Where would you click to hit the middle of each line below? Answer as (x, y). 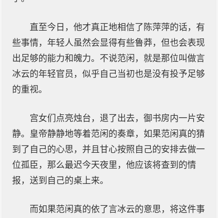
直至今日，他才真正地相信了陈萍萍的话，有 (117, 27)
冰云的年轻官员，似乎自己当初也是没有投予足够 (109, 74)
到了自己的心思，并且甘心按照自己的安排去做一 (109, 149)
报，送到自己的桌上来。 (60, 181)
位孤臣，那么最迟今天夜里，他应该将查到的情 (104, 165)
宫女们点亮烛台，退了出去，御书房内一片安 (117, 118)
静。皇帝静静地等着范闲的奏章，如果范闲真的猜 (109, 134)
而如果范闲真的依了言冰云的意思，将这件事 (117, 209)
